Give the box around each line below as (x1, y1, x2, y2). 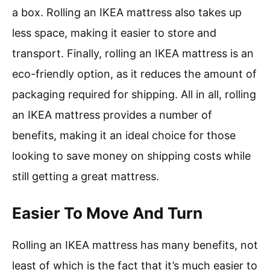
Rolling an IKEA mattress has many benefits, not (12, 239, 258, 252)
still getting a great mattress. (12, 170, 159, 183)
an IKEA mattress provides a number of (12, 108, 212, 122)
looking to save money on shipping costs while (12, 149, 251, 163)
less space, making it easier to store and (12, 27, 216, 40)
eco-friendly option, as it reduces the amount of (12, 67, 257, 81)
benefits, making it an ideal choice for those (12, 129, 236, 142)
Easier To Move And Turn (12, 204, 202, 223)
